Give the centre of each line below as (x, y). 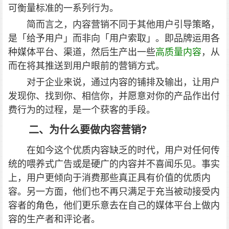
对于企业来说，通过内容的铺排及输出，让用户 (123, 82)
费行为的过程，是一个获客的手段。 (82, 110)
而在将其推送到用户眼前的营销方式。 (86, 66)
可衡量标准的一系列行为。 (63, 8)
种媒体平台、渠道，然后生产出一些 (82, 52)
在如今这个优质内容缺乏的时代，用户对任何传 (123, 150)
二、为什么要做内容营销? (88, 130)
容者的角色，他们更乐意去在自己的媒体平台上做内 (114, 205)
